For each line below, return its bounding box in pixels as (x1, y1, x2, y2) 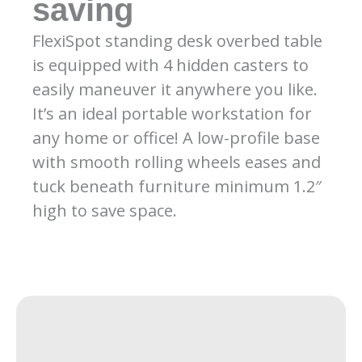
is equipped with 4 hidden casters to (32, 53, 309, 76)
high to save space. (32, 199, 177, 221)
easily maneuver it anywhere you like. (32, 78, 318, 100)
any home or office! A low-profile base (32, 126, 320, 149)
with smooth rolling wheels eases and (32, 150, 321, 173)
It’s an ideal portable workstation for (32, 102, 312, 124)
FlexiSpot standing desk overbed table (32, 29, 322, 52)
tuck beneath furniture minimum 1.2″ (32, 175, 322, 197)
